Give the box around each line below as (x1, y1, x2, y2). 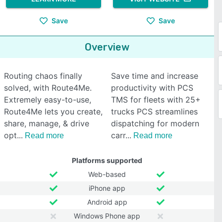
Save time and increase (111, 71, 198, 81)
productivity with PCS (111, 83, 193, 93)
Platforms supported (72, 156, 142, 165)
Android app (87, 198, 127, 206)
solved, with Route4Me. (4, 83, 92, 93)
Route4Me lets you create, (4, 107, 103, 116)
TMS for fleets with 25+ (111, 95, 201, 105)
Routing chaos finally (4, 71, 82, 81)
